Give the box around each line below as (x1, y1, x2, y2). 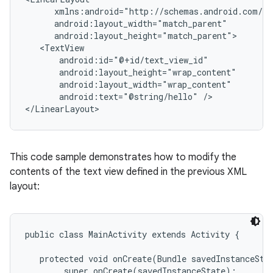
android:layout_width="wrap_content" (25, 79, 232, 90)
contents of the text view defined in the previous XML (10, 166, 247, 178)
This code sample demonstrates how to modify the (10, 151, 236, 163)
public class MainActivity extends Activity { (25, 229, 239, 240)
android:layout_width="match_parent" (25, 18, 227, 29)
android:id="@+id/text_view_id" (25, 54, 208, 66)
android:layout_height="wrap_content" (25, 66, 236, 78)
